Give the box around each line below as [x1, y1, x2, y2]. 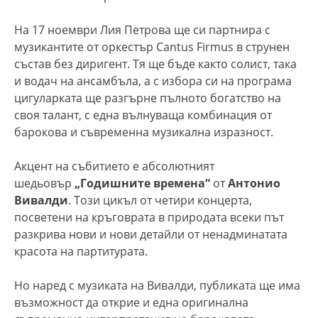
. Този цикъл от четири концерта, [68, 192, 252, 208]
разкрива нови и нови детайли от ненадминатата [14, 226, 287, 242]
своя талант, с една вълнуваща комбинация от [14, 106, 272, 123]
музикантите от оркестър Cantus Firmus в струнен [14, 38, 290, 55]
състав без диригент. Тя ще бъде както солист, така [14, 55, 297, 72]
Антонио [228, 175, 280, 191]
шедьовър [14, 175, 75, 191]
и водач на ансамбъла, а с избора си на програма [14, 72, 292, 89]
